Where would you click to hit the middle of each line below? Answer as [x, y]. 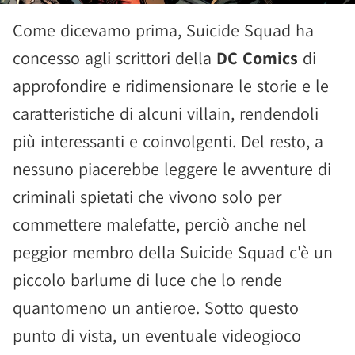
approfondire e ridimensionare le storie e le [171, 85]
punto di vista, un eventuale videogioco [157, 335]
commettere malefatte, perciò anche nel [160, 224]
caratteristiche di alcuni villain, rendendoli [166, 113]
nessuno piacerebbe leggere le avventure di [172, 168]
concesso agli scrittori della [112, 57]
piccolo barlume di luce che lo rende [147, 279]
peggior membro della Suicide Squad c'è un [173, 252]
